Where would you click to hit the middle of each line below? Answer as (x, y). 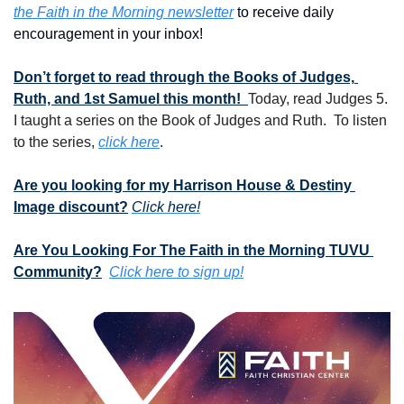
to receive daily (284, 12)
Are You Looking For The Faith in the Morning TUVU (192, 250)
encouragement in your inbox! (108, 33)
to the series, (56, 142)
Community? (58, 271)
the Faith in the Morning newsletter (124, 12)
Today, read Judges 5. (318, 98)
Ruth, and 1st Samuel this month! (131, 98)
